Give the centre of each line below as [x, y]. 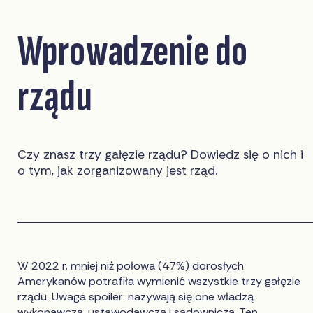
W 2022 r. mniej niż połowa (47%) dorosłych [131, 265]
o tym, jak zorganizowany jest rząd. [118, 170]
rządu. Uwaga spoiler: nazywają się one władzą [136, 296]
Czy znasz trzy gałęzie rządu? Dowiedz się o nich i [161, 154]
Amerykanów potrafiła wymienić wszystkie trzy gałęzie [159, 281]
